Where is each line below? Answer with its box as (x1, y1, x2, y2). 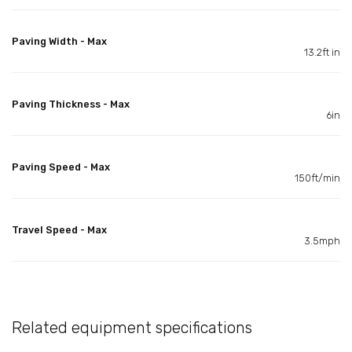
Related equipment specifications (12, 317, 252, 337)
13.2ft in (304, 46, 340, 58)
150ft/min (295, 171, 340, 184)
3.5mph (304, 234, 340, 247)
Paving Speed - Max (12, 160, 110, 173)
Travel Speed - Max (12, 223, 107, 236)
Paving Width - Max (12, 35, 107, 47)
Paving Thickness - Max (12, 97, 130, 110)
